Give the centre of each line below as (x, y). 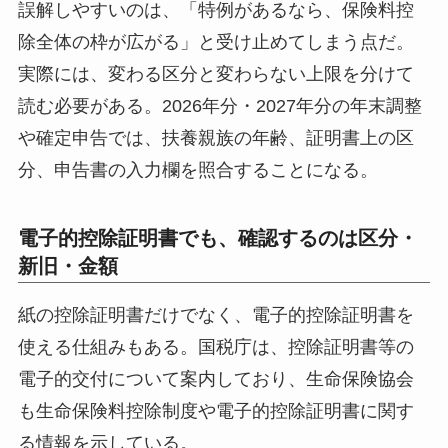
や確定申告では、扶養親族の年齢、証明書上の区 (215, 138)
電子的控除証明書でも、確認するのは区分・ (217, 238)
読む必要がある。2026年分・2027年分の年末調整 (219, 106)
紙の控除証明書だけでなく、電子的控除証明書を (215, 315)
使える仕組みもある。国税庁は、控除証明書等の (215, 347)
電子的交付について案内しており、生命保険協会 (215, 379)
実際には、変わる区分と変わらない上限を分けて (215, 74)
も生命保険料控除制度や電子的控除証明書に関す (215, 411)
